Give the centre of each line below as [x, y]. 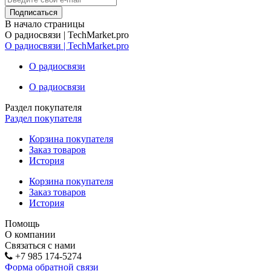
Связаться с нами [40, 245]
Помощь [22, 223]
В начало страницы [45, 24]
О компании [30, 234]
